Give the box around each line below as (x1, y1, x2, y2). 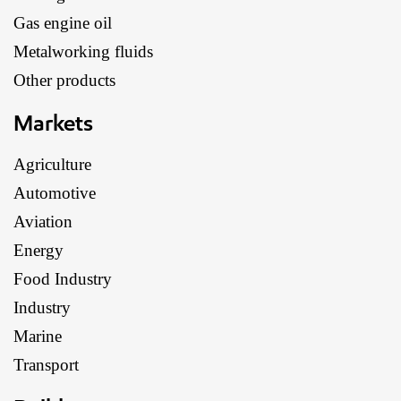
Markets (13, 108, 93, 136)
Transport (13, 354, 79, 374)
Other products (13, 70, 115, 90)
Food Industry (13, 269, 112, 288)
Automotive (13, 183, 96, 202)
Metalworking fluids (13, 41, 153, 61)
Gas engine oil (13, 13, 112, 32)
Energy (13, 240, 64, 260)
